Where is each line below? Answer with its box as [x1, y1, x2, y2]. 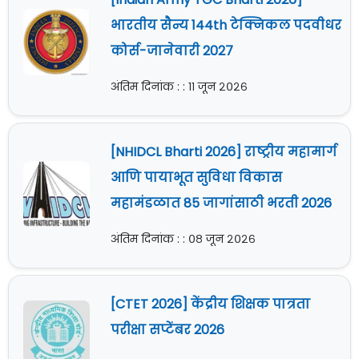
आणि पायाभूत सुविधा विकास [110, 168, 282, 188]
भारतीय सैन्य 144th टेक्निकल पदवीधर [110, 16, 341, 35]
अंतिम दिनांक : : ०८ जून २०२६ [110, 231, 256, 248]
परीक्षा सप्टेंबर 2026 [110, 321, 224, 340]
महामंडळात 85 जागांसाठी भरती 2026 [110, 194, 332, 213]
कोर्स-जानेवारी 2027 [110, 42, 233, 61]
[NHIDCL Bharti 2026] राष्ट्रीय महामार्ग [110, 143, 337, 162]
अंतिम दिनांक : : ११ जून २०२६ [110, 79, 248, 95]
